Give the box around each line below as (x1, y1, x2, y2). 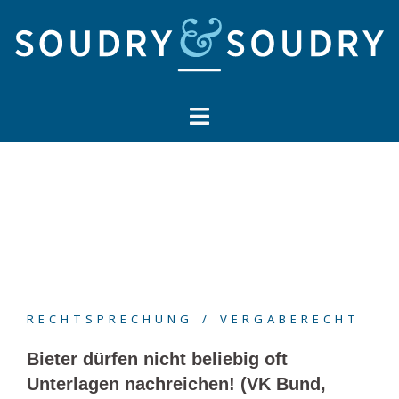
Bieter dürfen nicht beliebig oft (27, 349, 288, 369)
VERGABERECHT (220, 311, 360, 327)
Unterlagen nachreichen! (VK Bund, (27, 374, 326, 394)
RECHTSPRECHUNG (27, 311, 193, 327)
